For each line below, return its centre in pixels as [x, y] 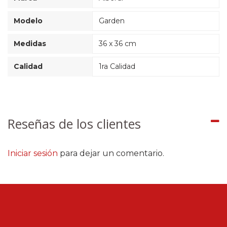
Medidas [30, 44]
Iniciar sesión [33, 154]
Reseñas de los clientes [74, 124]
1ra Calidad [117, 67]
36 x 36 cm [118, 44]
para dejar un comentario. [111, 154]
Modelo [28, 21]
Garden [112, 21]
